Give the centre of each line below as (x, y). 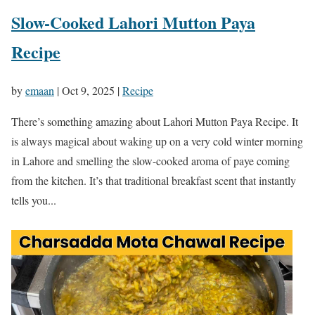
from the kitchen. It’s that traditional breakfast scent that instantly (154, 180)
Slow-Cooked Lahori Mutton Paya (133, 22)
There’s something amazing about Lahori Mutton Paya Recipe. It (155, 121)
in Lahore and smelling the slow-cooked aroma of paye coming (150, 160)
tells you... (34, 200)
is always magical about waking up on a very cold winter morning (157, 141)
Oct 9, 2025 (88, 90)
